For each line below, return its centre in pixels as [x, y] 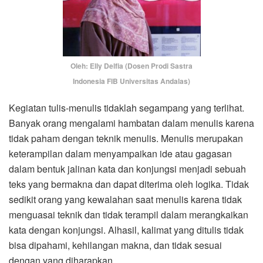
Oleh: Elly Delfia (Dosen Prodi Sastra [131, 66]
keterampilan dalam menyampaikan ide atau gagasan [120, 154]
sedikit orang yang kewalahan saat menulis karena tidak [125, 200]
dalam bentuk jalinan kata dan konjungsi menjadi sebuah [127, 169]
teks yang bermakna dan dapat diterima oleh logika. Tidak [129, 184]
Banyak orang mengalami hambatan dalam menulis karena [131, 123]
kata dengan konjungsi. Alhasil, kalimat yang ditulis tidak [126, 230]
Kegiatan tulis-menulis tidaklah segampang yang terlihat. [127, 108]
